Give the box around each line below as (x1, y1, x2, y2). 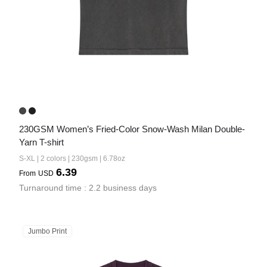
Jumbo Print (28, 227, 67, 235)
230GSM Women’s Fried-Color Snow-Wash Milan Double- (19, 124, 245, 134)
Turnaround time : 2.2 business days (19, 183, 157, 193)
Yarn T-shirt (19, 137, 64, 147)
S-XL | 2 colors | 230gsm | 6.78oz (19, 154, 125, 163)
